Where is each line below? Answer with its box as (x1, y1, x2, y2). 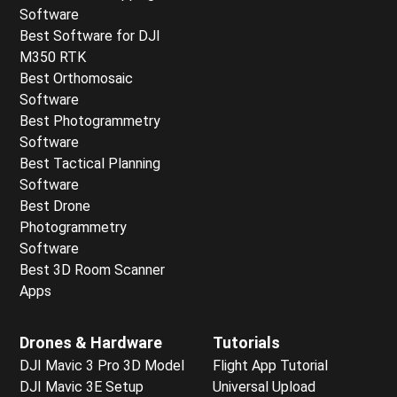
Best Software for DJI (19, 27, 160, 44)
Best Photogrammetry (19, 112, 160, 129)
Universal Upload (213, 378, 315, 395)
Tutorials (213, 332, 280, 352)
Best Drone (19, 197, 90, 214)
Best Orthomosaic (19, 69, 133, 87)
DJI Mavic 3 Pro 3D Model (19, 356, 184, 374)
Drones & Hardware (19, 332, 162, 352)
